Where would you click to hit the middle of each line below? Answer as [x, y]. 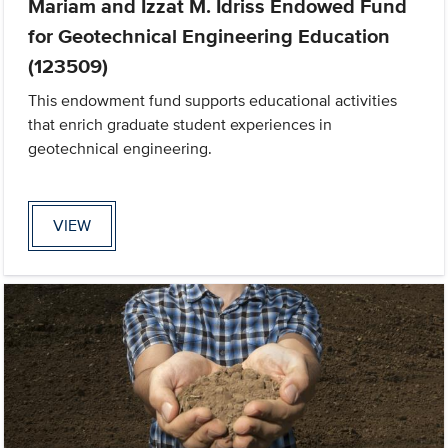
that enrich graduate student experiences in [180, 124]
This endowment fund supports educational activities [213, 100]
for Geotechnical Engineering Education [209, 35]
